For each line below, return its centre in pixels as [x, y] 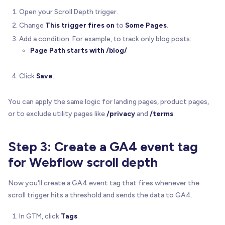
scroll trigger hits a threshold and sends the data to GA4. [100, 195]
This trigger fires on [80, 25]
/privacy [121, 114]
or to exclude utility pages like [57, 114]
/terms [161, 114]
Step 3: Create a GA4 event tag [103, 147]
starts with [86, 50]
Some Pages [146, 25]
